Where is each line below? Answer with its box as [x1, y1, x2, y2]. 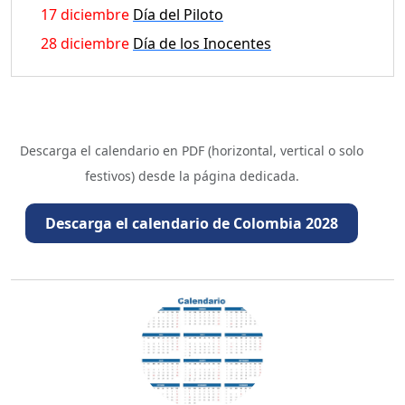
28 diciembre [41, 33, 129, 53]
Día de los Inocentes [133, 33, 271, 53]
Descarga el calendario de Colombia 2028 [45, 212, 338, 233]
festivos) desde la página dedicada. [84, 166, 299, 184]
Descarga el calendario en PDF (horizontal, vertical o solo [20, 141, 363, 159]
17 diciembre [41, 4, 129, 24]
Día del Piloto [133, 4, 223, 24]
